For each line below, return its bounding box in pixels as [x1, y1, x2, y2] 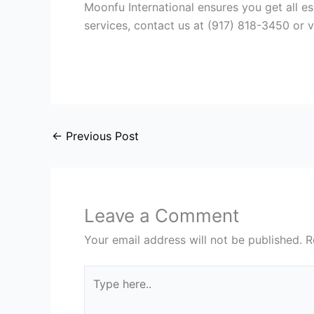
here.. [83, 285, 112, 300]
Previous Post [62, 129, 139, 144]
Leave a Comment [84, 205, 239, 227]
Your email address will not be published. [84, 233, 302, 247]
